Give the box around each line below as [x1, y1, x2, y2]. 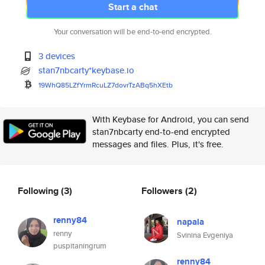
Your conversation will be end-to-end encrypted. [53, 26, 212, 37]
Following [18, 183, 61, 198]
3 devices [38, 50, 76, 62]
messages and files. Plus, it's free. [92, 138, 224, 150]
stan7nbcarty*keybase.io [38, 64, 135, 76]
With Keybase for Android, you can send [92, 113, 249, 125]
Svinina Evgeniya [177, 230, 233, 241]
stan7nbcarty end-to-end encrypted [92, 125, 230, 138]
